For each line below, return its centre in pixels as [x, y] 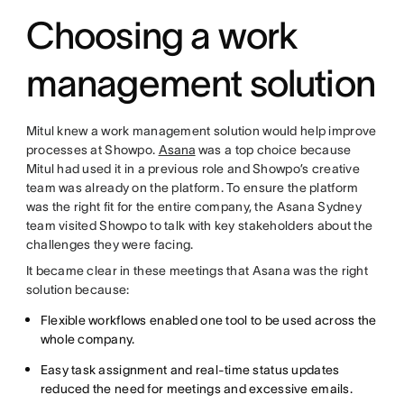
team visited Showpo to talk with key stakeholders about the [199, 226]
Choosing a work [162, 36]
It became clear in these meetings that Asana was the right [197, 271]
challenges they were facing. [110, 245]
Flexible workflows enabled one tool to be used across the [208, 321]
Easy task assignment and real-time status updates [190, 370]
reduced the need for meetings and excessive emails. [196, 389]
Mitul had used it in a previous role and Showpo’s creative [193, 169]
